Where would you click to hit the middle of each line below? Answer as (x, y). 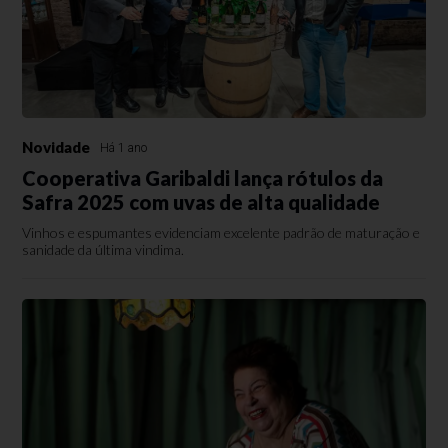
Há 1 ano (124, 148)
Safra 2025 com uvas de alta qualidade (201, 202)
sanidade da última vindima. (103, 249)
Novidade (56, 147)
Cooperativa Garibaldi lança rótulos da (203, 178)
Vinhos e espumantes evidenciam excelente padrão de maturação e (221, 232)
